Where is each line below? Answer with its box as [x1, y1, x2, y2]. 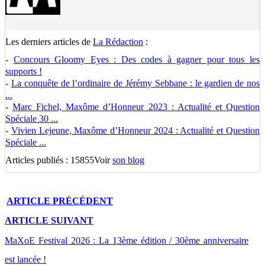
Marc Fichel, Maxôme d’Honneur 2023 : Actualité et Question [12, 102, 260, 112]
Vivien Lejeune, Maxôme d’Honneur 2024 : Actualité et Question [11, 125, 260, 135]
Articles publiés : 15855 [5, 155, 94, 165]
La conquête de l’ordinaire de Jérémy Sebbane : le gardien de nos [11, 78, 260, 88]
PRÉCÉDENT [53, 196, 113, 206]
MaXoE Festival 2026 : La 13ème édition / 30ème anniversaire [5, 235, 248, 245]
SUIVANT [51, 215, 93, 226]
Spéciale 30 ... [5, 114, 58, 124]
